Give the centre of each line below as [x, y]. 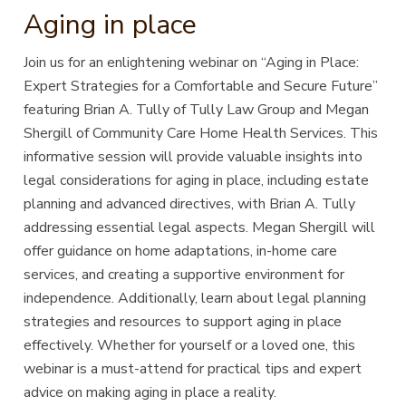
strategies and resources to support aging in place [183, 321]
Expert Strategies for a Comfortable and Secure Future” [201, 86]
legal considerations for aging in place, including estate [197, 180]
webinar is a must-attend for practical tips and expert [193, 368]
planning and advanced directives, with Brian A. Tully [190, 203]
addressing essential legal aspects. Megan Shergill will [200, 227]
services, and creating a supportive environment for [184, 274]
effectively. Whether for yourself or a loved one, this [190, 345]
